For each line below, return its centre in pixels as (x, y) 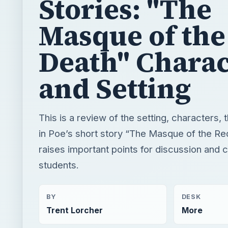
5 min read (67, 176)
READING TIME (72, 161)
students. (59, 83)
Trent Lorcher (75, 129)
